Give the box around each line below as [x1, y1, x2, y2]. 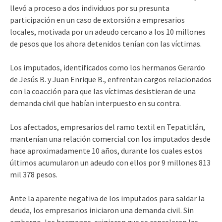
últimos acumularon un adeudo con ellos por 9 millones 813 [10, 158, 211, 168]
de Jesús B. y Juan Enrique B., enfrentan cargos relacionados [10, 74, 212, 85]
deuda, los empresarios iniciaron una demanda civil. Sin [10, 205, 194, 216]
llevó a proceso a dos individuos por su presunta [10, 3, 169, 13]
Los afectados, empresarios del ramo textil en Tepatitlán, [10, 122, 205, 132]
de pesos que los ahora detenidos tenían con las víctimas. [10, 39, 202, 49]
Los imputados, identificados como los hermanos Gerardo [10, 62, 205, 73]
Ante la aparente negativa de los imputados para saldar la [10, 193, 205, 204]
